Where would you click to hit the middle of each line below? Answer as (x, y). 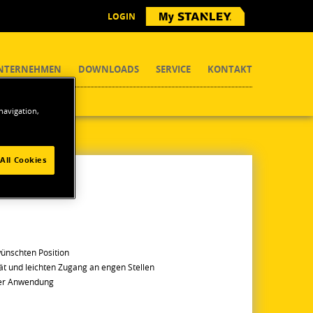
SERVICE (173, 69)
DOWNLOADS (109, 69)
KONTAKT (230, 69)
